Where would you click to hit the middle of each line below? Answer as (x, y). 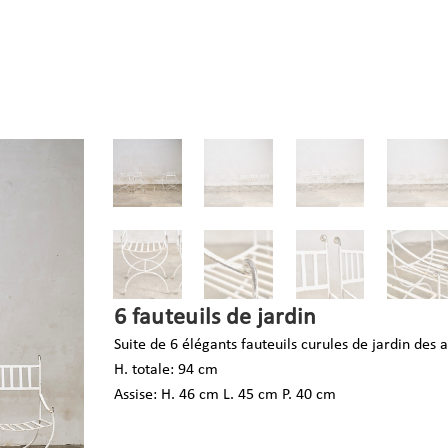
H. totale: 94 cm (166, 370)
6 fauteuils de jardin (215, 318)
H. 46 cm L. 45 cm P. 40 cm (249, 395)
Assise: (138, 395)
